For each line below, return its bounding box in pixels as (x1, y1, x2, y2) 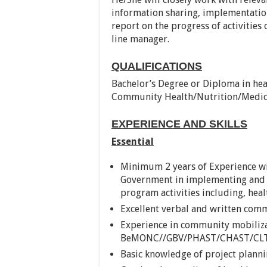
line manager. (111, 33, 169, 45)
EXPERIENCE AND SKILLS (111, 117, 247, 130)
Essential (111, 135, 154, 147)
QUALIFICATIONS (111, 60, 202, 72)
